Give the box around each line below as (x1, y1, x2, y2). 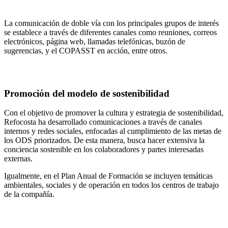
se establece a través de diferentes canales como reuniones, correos (4, 27, 217, 37)
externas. (4, 154, 37, 163)
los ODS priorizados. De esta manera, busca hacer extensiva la (4, 136, 205, 145)
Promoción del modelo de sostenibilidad (4, 88, 172, 99)
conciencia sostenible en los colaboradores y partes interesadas (4, 145, 204, 154)
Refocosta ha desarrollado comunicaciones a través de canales (4, 118, 202, 127)
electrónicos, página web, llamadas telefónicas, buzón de (4, 37, 185, 46)
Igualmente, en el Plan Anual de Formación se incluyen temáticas (4, 172, 213, 181)
